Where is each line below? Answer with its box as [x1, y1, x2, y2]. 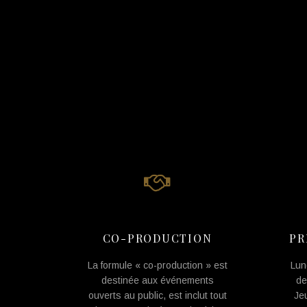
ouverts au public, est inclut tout [88, 290, 227, 301]
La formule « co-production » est [87, 260, 228, 271]
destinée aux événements [101, 275, 214, 286]
